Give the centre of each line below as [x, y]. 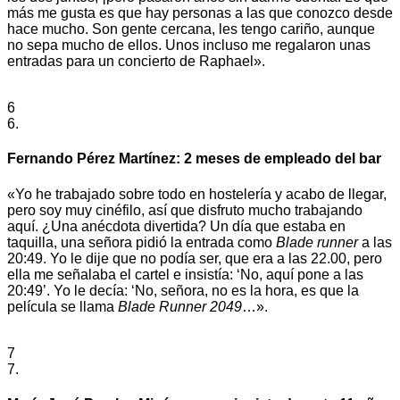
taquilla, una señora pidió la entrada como [142, 242]
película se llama [61, 306]
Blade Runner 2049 [178, 306]
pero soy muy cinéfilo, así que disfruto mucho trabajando [185, 210]
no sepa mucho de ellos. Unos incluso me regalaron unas [189, 46]
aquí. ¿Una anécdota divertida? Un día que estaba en [176, 226]
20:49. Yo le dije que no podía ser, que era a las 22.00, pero [195, 258]
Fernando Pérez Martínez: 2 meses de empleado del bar [194, 159]
